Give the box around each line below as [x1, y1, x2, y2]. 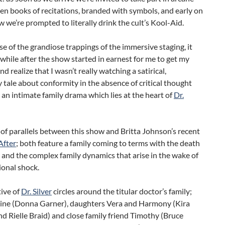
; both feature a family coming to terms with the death [16, 138, 200, 148]
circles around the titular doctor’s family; [52, 186, 192, 196]
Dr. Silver [21, 186, 52, 196]
